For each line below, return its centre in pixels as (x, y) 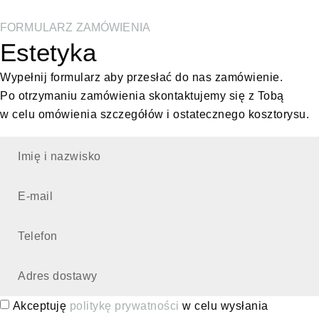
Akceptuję (41, 305)
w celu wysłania (224, 305)
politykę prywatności (124, 305)
